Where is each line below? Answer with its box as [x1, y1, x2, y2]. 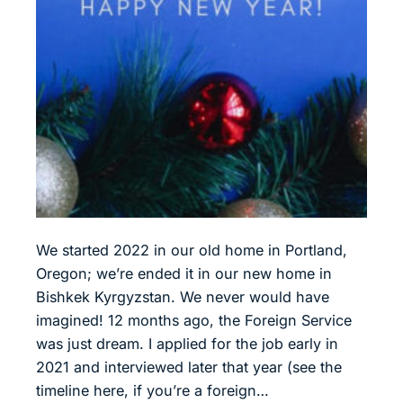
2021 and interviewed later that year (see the [36, 358, 342, 377]
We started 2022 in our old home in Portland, [36, 241, 347, 260]
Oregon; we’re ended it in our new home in [36, 264, 332, 283]
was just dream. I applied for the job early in [36, 335, 338, 354]
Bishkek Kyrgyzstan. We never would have [36, 288, 329, 307]
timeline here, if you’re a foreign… [36, 381, 269, 400]
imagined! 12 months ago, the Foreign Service [36, 311, 352, 330]
